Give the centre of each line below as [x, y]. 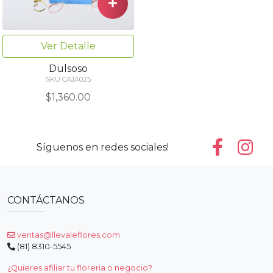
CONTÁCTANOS [46, 200]
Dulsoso [68, 68]
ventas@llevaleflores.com [68, 235]
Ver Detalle [68, 46]
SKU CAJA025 [68, 79]
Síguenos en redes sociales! [102, 147]
